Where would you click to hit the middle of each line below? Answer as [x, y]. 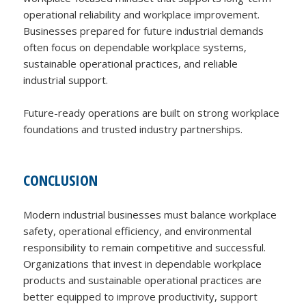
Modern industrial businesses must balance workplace [150, 215]
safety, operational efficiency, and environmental [138, 231]
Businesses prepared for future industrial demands [144, 31]
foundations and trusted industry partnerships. [133, 129]
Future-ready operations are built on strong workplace [152, 113]
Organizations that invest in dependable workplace [143, 264]
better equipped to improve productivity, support [141, 297]
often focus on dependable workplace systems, [135, 47]
